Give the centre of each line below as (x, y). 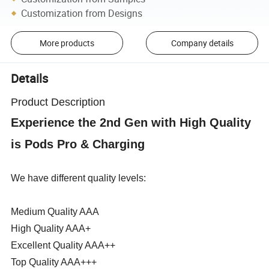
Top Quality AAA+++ (55, 262)
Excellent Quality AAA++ (65, 245)
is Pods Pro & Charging (78, 144)
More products (67, 43)
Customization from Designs (82, 13)
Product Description (58, 102)
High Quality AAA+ (52, 228)
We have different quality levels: (79, 178)
